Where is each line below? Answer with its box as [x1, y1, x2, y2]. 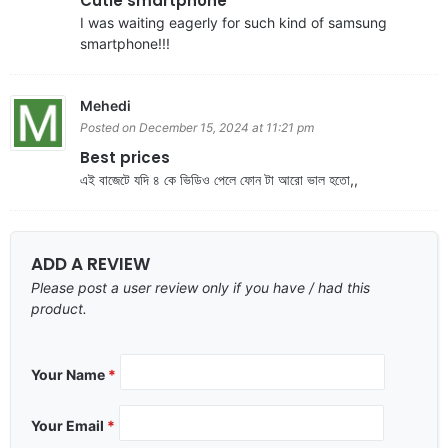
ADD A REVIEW [31, 251, 150, 276]
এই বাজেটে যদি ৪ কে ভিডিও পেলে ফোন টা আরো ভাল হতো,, [80, 170, 358, 188]
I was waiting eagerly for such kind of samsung [80, 13, 387, 31]
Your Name [31, 365, 108, 383]
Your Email [31, 416, 107, 434]
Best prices [80, 146, 170, 168]
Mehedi [80, 96, 131, 114]
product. [31, 299, 87, 317]
